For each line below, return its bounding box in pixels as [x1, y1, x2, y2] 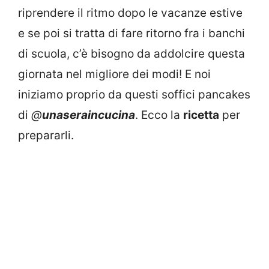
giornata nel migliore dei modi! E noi [18, 67, 211, 82]
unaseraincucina [42, 108, 135, 122]
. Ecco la [135, 108, 183, 122]
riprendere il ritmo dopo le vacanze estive [18, 6, 243, 20]
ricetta [183, 108, 219, 122]
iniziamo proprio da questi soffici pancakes [18, 88, 250, 102]
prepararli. [18, 128, 74, 143]
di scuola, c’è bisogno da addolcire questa [18, 47, 245, 61]
